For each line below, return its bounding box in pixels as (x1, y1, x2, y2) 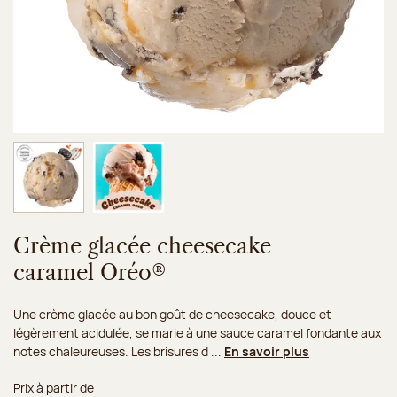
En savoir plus (224, 342, 309, 360)
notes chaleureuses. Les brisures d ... (13, 342, 224, 360)
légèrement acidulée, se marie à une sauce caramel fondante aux (13, 323, 381, 341)
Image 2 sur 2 (128, 209, 202, 227)
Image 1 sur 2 (48, 209, 120, 227)
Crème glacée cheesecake (13, 236, 271, 258)
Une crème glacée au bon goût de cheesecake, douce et (13, 305, 331, 323)
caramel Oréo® (13, 262, 167, 284)
